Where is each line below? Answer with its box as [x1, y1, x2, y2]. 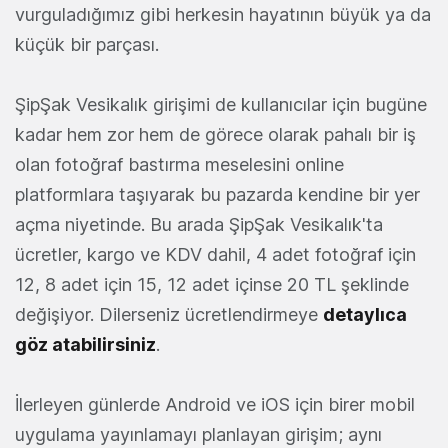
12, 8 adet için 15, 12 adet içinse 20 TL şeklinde [15, 273, 409, 295]
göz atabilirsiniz [15, 333, 156, 355]
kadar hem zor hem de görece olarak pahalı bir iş [15, 123, 416, 145]
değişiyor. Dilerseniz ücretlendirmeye [15, 303, 323, 325]
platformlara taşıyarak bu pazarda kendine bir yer [15, 183, 420, 205]
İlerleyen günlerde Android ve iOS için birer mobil [15, 393, 415, 415]
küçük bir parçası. [15, 33, 159, 55]
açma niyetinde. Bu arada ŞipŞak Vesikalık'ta [15, 213, 383, 235]
